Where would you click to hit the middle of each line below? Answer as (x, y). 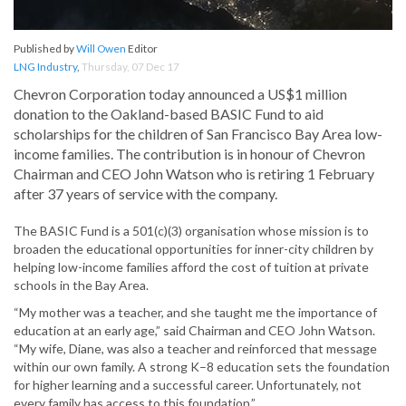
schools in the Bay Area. (81, 285)
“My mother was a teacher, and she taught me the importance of (195, 313)
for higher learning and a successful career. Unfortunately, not (188, 385)
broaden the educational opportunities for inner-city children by (193, 249)
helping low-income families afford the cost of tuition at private (191, 267)
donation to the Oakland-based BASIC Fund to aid (169, 114)
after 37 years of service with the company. (145, 194)
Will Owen (101, 49)
